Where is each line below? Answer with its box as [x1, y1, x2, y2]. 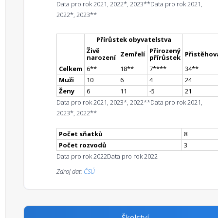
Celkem [59, 64, 82, 73]
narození [87, 53, 116, 62]
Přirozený [149, 46, 181, 55]
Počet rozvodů [59, 141, 107, 149]
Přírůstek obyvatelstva [96, 35, 171, 44]
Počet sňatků [59, 129, 103, 138]
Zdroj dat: [56, 167, 84, 176]
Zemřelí [120, 50, 145, 58]
